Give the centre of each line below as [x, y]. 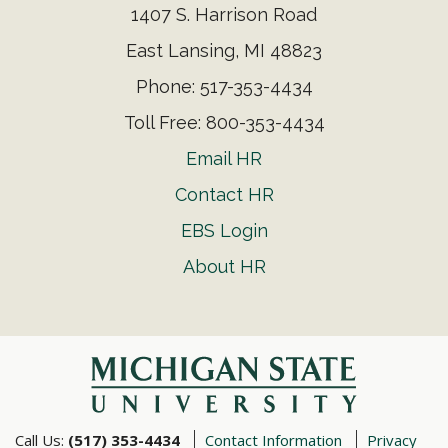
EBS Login [224, 230]
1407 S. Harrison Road [224, 14]
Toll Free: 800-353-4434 [224, 122]
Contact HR [224, 194]
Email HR [224, 158]
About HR [224, 266]
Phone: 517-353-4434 [224, 86]
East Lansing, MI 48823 [224, 50]
